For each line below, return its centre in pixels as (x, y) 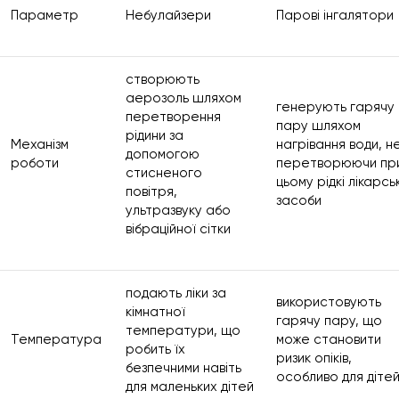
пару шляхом (318, 126)
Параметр (45, 15)
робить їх (155, 349)
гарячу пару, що (329, 321)
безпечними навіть (183, 368)
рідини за (155, 135)
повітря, (151, 191)
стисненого (164, 173)
